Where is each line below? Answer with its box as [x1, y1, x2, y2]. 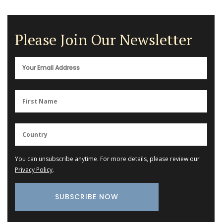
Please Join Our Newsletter [15, 30, 192, 50]
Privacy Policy [15, 165, 53, 174]
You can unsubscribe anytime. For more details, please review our [15, 154, 200, 163]
